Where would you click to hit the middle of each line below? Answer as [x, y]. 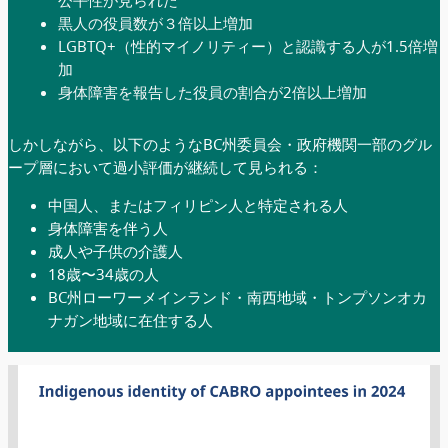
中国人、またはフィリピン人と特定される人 [198, 204]
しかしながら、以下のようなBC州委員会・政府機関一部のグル [220, 143]
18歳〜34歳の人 [103, 273]
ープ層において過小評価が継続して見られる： [165, 166]
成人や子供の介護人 [115, 250]
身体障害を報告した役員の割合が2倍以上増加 [212, 91]
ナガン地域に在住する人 [130, 319]
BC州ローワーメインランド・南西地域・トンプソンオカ [237, 296]
